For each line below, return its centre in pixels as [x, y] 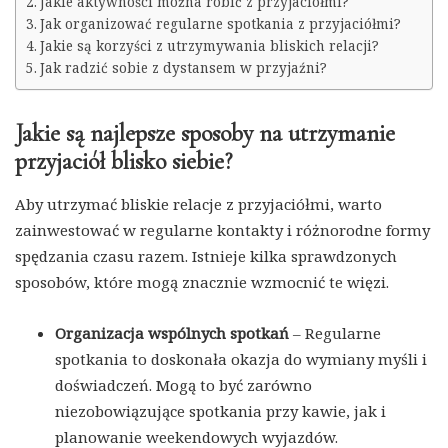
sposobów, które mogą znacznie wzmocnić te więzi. [202, 281]
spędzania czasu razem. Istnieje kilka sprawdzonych [206, 255]
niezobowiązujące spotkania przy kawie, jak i [220, 410]
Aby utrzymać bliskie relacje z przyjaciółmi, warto [198, 203]
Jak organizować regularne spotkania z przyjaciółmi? [220, 23]
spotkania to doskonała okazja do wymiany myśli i [241, 358]
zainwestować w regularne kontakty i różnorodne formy [222, 229]
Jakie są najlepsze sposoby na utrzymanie [205, 133]
